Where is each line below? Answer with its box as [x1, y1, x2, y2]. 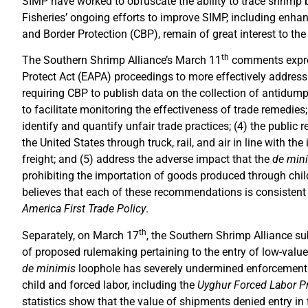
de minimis [22, 261, 78, 275]
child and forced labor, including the [22, 278, 197, 291]
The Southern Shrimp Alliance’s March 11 [22, 54, 221, 67]
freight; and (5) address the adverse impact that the [22, 153, 272, 166]
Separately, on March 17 [22, 228, 139, 242]
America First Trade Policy [22, 202, 146, 216]
